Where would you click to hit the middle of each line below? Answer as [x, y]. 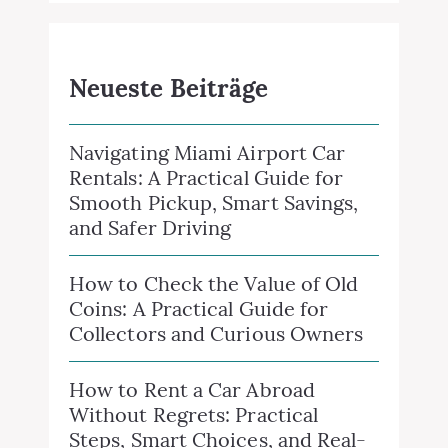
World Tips [120, 406]
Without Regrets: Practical [194, 356]
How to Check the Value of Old [214, 225]
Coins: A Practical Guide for [199, 250]
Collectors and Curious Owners [216, 275]
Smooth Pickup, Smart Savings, [214, 144]
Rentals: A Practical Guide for [206, 119]
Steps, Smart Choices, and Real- [218, 381]
